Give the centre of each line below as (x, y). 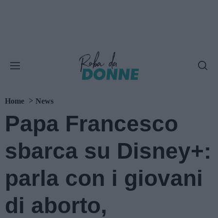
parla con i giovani (104, 178)
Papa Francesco (91, 124)
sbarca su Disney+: (108, 151)
